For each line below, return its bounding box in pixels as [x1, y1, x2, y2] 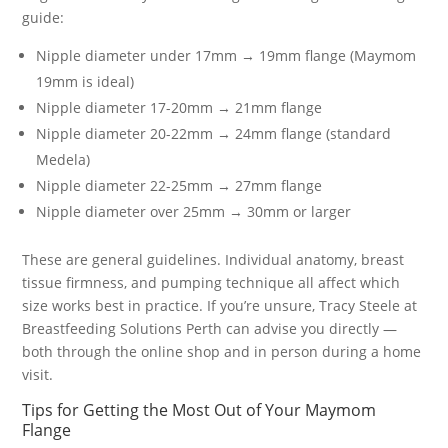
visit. [22, 365, 54, 384]
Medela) [36, 150, 91, 169]
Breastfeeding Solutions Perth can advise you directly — [22, 319, 398, 338]
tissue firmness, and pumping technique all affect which [22, 273, 401, 292]
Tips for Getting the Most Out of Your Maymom [22, 399, 377, 421]
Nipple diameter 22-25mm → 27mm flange [36, 176, 323, 195]
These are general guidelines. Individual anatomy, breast [22, 250, 405, 269]
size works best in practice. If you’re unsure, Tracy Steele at [22, 296, 418, 315]
